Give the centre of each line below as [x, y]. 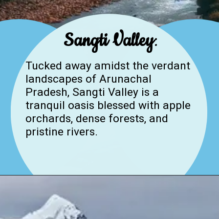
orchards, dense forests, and [97, 119]
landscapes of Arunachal [89, 79]
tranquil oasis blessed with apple [108, 106]
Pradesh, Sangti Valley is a [92, 92]
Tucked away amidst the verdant [108, 66]
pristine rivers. [62, 132]
